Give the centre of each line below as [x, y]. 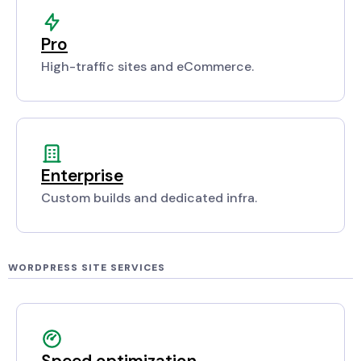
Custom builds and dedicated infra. [149, 198]
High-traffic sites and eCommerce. [147, 67]
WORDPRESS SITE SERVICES [87, 268]
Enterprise [82, 176]
